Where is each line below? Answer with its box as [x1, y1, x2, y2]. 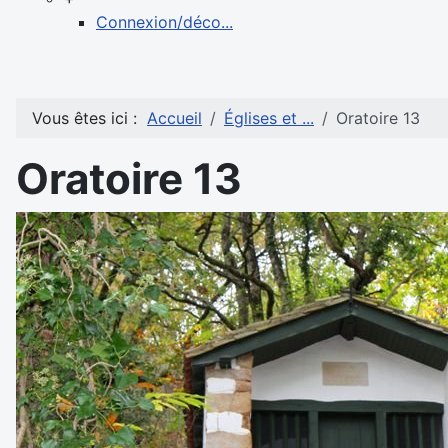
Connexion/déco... [96, 12, 233, 32]
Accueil [147, 108, 202, 128]
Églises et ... [224, 108, 314, 128]
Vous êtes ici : [32, 108, 147, 128]
